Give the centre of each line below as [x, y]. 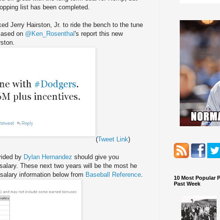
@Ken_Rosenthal [50, 34]
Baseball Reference [113, 175]
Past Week [187, 183]
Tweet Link [113, 139]
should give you [96, 157]
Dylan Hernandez [49, 157]
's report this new [99, 34]
